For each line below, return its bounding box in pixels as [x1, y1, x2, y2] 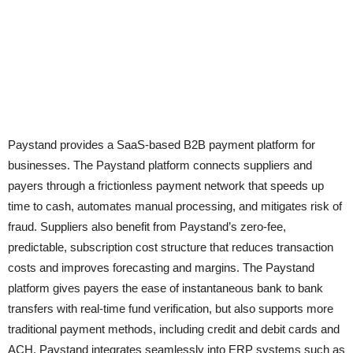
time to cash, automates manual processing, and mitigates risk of [8, 199, 342, 213]
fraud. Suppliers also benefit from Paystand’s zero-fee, [8, 220, 286, 233]
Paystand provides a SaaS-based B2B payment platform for [8, 138, 315, 151]
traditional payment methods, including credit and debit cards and [8, 322, 340, 336]
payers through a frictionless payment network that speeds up [8, 179, 324, 192]
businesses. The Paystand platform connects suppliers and [8, 158, 312, 172]
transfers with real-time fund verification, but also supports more [8, 302, 333, 315]
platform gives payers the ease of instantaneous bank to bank [8, 281, 323, 295]
